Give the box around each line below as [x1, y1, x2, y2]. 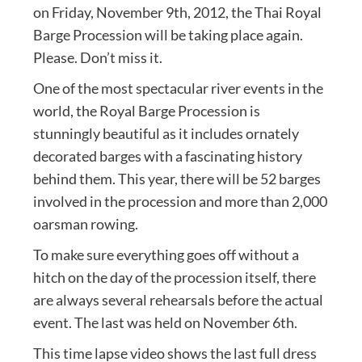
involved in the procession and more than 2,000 [32, 192, 327, 211]
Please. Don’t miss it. [32, 48, 162, 67]
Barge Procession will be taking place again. [32, 26, 303, 44]
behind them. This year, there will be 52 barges [32, 170, 321, 188]
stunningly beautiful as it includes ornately [32, 124, 299, 143]
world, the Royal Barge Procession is [32, 102, 260, 120]
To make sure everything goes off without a [32, 246, 299, 264]
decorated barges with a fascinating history [32, 147, 302, 166]
